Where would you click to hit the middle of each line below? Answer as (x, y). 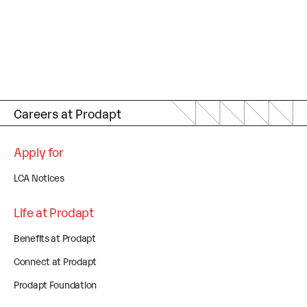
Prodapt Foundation (55, 284)
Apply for (39, 151)
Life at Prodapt (54, 212)
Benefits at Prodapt (55, 237)
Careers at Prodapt (67, 113)
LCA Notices (39, 177)
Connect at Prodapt (55, 261)
